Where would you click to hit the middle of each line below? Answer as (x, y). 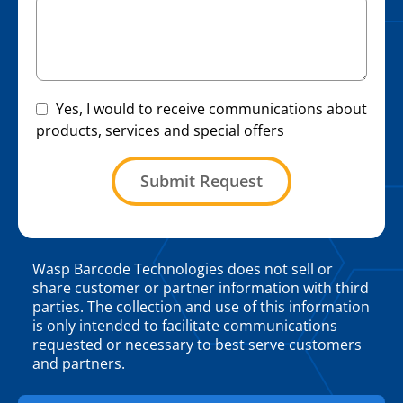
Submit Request (201, 181)
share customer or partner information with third (201, 288)
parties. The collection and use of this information (201, 307)
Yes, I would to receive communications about (211, 109)
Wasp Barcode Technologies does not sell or (183, 269)
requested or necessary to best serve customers (197, 345)
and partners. (79, 364)
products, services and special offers (160, 131)
